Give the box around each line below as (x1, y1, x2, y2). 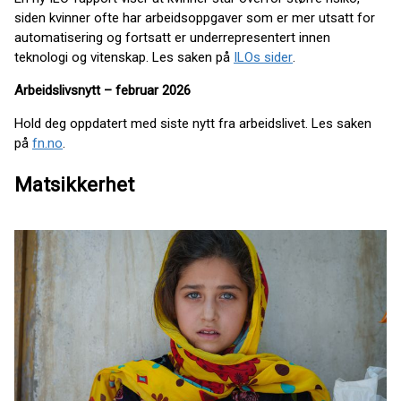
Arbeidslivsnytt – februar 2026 (14, 82, 191, 98)
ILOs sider (234, 49, 293, 65)
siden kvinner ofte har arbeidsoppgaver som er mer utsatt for (14, 10, 375, 26)
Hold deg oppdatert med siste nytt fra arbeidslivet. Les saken (14, 115, 371, 132)
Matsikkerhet (14, 172, 134, 196)
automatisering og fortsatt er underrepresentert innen (14, 30, 330, 46)
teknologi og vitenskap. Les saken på (14, 49, 234, 65)
